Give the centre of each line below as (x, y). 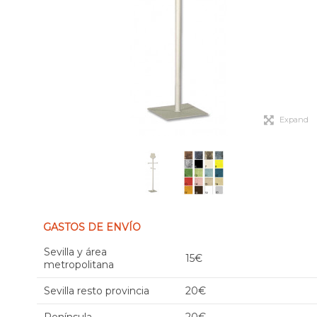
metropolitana (79, 265)
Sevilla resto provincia (97, 291)
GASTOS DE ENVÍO (92, 227)
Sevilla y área (75, 252)
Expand (294, 120)
